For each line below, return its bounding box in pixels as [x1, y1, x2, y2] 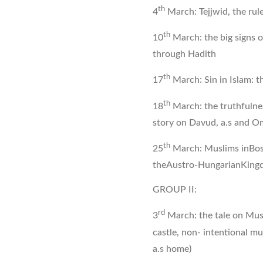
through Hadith [153, 49, 216, 59]
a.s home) [153, 244, 191, 254]
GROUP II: [153, 185, 197, 195]
